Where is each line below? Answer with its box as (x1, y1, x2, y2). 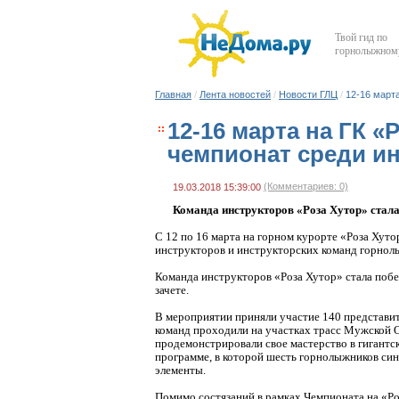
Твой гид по (335, 31, 387, 44)
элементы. (155, 364, 206, 377)
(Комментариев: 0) (264, 181, 348, 191)
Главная (155, 89, 191, 100)
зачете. (155, 284, 189, 297)
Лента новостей (199, 89, 271, 100)
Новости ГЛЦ (279, 89, 338, 100)
